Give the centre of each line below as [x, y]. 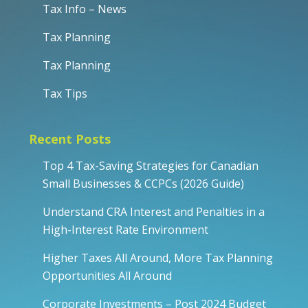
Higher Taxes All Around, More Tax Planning [158, 257]
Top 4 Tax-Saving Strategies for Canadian [151, 165]
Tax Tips [65, 93]
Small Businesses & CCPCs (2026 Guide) [143, 183]
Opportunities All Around [107, 275]
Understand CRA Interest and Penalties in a [154, 211]
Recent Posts [70, 139]
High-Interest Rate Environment [125, 229]
